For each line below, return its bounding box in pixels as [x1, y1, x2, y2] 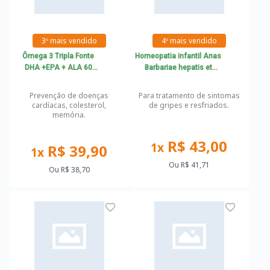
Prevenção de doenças [30, 90, 108, 101]
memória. [52, 110, 86, 120]
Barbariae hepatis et [144, 63, 212, 72]
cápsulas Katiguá [29, 75, 88, 83]
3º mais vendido [41, 36, 97, 46]
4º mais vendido [161, 36, 217, 46]
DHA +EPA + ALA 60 [24, 63, 92, 72]
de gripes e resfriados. [149, 100, 229, 110]
